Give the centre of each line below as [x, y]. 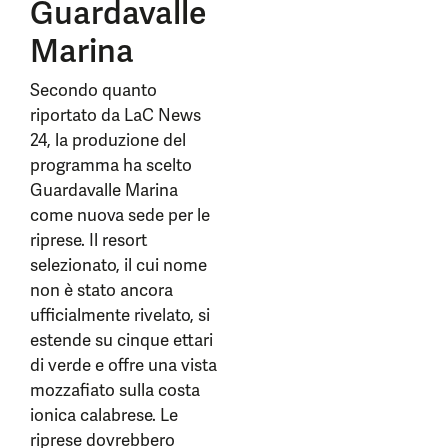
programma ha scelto [111, 165]
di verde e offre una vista [123, 365]
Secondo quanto [93, 90]
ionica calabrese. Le [104, 415]
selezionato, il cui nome [118, 265]
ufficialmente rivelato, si [120, 315]
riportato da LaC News [115, 115]
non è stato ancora [101, 290]
